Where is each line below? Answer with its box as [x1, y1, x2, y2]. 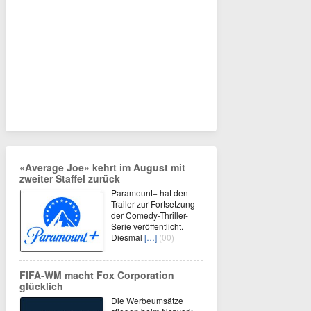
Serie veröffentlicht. [111, 219, 183, 232]
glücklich [19, 278, 63, 293]
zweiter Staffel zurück [19, 171, 120, 185]
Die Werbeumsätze [111, 294, 183, 306]
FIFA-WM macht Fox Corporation [19, 267, 174, 282]
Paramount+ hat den [111, 186, 188, 199]
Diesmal [111, 230, 144, 243]
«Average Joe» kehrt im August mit [19, 160, 185, 174]
